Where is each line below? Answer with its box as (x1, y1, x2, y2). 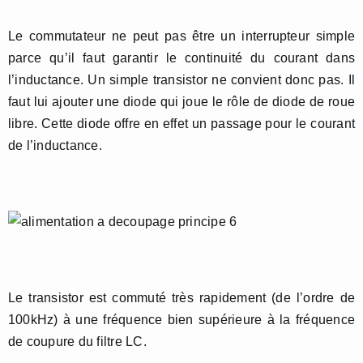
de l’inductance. (8, 139, 102, 153)
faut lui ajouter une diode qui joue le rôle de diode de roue (8, 95, 355, 109)
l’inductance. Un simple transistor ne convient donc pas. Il (8, 73, 355, 88)
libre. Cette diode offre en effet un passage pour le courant (8, 117, 355, 131)
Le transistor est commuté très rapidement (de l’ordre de (8, 291, 355, 305)
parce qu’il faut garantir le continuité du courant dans (8, 51, 355, 66)
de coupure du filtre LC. (8, 335, 147, 349)
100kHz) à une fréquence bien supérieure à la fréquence (8, 313, 355, 327)
